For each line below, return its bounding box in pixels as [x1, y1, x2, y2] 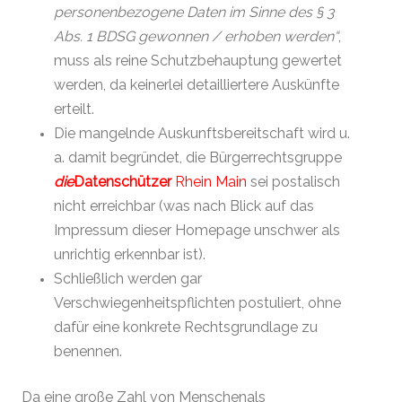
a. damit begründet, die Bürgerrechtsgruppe [54, 148, 342, 166]
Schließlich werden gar [54, 269, 202, 287]
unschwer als [254, 221, 340, 239]
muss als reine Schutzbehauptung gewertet [54, 51, 342, 69]
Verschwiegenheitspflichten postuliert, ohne [54, 293, 341, 311]
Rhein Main [171, 172, 247, 190]
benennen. [54, 342, 122, 360]
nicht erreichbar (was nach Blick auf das [54, 197, 314, 214]
